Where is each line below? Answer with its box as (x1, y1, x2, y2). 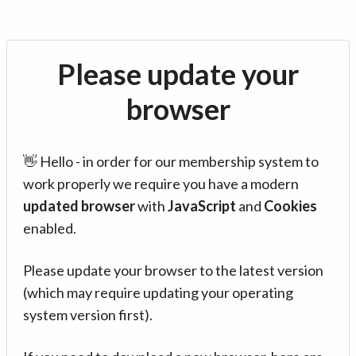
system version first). (23, 306, 153, 323)
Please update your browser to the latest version (23, 261, 323, 279)
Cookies (264, 197, 317, 215)
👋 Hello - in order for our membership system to (23, 153, 319, 170)
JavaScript (168, 197, 236, 215)
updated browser (23, 197, 135, 215)
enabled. (23, 219, 76, 237)
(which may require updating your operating (23, 284, 293, 301)
